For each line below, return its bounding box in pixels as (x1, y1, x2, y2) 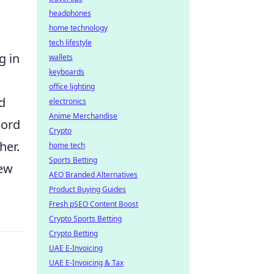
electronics (49, 96, 86, 106)
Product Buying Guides (49, 184, 126, 194)
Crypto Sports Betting (49, 213, 122, 224)
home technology (49, 23, 108, 33)
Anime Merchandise (49, 111, 117, 121)
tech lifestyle (49, 37, 92, 48)
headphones (49, 8, 91, 18)
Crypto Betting (49, 228, 98, 239)
